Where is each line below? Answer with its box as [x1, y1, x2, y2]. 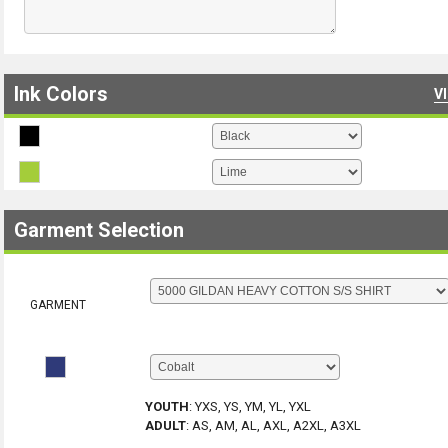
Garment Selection [14, 218, 184, 242]
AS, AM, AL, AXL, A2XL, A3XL [192, 418, 361, 433]
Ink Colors [14, 82, 108, 106]
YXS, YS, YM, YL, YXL [195, 399, 311, 414]
